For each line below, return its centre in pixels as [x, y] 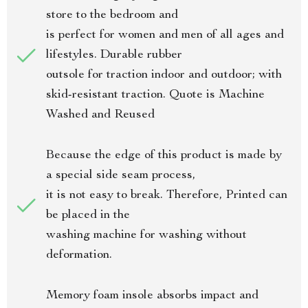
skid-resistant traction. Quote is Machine [155, 95]
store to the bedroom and [112, 15]
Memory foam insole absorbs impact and [152, 296]
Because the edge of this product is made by [164, 155]
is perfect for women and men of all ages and [165, 35]
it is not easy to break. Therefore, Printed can [167, 195]
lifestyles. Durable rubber [114, 55]
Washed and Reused [100, 115]
